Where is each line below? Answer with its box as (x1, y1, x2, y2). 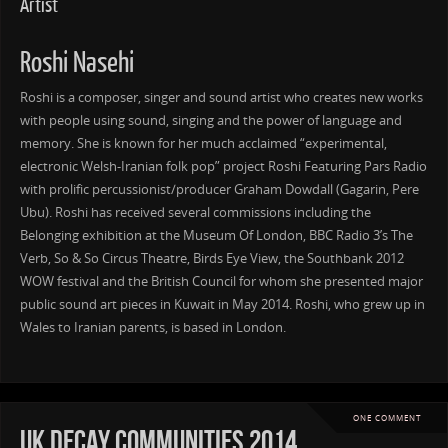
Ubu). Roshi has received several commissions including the (19, 203, 371, 221)
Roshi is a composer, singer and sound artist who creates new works (19, 88, 423, 106)
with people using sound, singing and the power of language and (19, 111, 402, 129)
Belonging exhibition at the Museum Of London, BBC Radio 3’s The (19, 226, 413, 244)
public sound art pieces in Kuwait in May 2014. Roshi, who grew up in (19, 295, 425, 313)
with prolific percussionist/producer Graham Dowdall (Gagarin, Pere (19, 180, 419, 198)
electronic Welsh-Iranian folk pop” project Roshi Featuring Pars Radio (19, 157, 427, 175)
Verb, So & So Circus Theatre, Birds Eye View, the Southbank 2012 (19, 249, 404, 267)
